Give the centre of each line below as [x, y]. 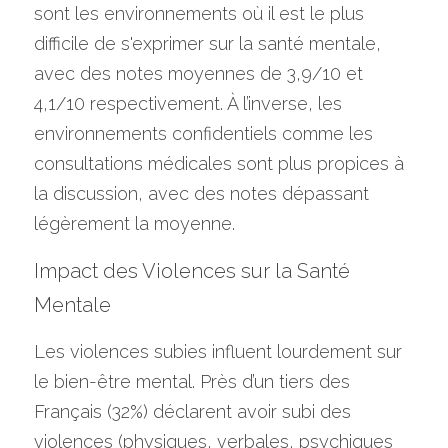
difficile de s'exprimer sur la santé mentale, [207, 43]
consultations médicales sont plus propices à [219, 163]
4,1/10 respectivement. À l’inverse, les [188, 103]
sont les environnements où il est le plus [199, 13]
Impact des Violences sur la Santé [192, 271]
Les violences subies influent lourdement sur [218, 351]
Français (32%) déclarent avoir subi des [192, 411]
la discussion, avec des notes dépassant [201, 193]
